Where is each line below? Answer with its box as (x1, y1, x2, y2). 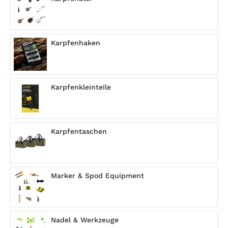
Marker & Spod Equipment (51, 171, 144, 180)
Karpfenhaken (51, 38, 100, 47)
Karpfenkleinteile (51, 82, 111, 91)
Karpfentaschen (51, 127, 107, 135)
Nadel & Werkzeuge (51, 215, 119, 224)
